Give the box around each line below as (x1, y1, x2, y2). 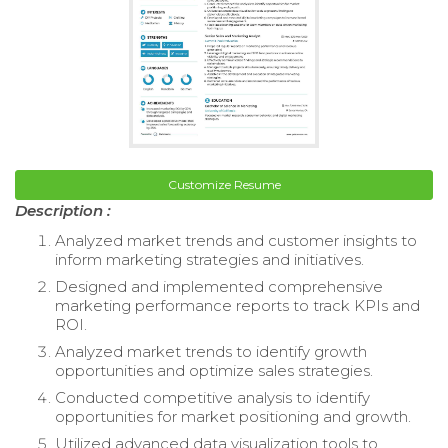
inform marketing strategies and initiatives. (55, 249, 364, 269)
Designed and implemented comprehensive (55, 276, 383, 296)
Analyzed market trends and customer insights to (55, 230, 417, 250)
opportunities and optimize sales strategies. (55, 360, 373, 380)
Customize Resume (167, 176, 281, 192)
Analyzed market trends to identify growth (55, 341, 367, 361)
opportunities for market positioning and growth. (55, 406, 411, 426)
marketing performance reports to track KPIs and (55, 295, 420, 315)
